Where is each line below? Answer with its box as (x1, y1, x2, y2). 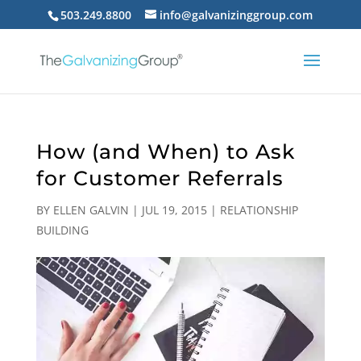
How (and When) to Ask (35, 139, 295, 164)
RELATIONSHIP (219, 202, 298, 218)
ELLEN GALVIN (52, 202, 129, 218)
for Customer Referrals (35, 166, 284, 190)
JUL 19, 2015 (141, 202, 207, 218)
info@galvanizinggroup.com (160, 6, 313, 23)
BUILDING (35, 222, 89, 238)
